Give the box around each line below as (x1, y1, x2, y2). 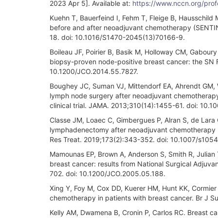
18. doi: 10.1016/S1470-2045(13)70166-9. (50, 33, 185, 41)
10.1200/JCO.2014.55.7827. (50, 67, 138, 75)
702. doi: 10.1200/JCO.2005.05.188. (50, 169, 165, 178)
